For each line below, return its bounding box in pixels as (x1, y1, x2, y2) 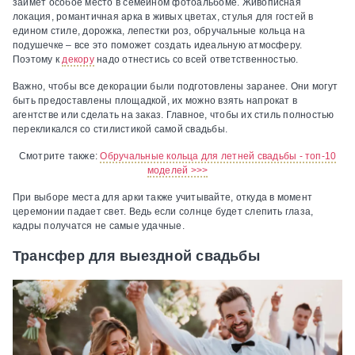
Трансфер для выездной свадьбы (13, 248, 260, 265)
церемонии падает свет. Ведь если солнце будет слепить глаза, (13, 206, 314, 218)
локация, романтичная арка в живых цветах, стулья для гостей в (13, 11, 314, 23)
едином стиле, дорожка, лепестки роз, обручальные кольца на (13, 25, 305, 37)
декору (62, 54, 94, 66)
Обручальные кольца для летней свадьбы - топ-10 (100, 151, 337, 162)
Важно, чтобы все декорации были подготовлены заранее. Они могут (13, 81, 338, 93)
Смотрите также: (18, 151, 101, 162)
